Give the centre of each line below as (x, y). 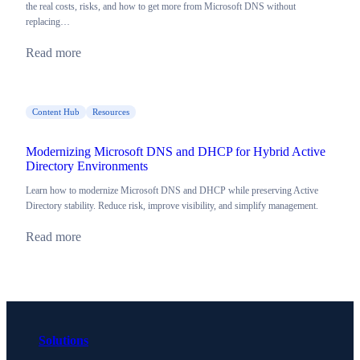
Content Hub (56, 112)
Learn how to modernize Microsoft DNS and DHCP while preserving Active (172, 191)
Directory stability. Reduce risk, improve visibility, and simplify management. (172, 206)
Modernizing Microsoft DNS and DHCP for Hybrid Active (176, 152)
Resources (111, 112)
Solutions (63, 340)
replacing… (48, 22)
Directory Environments (87, 166)
